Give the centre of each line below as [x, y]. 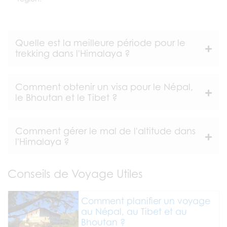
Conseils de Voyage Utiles [75, 173]
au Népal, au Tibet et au [134, 212]
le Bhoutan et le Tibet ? [66, 97]
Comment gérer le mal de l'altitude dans [105, 130]
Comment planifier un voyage [145, 201]
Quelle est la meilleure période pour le [100, 42]
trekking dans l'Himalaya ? [73, 53]
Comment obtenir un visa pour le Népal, [104, 86]
